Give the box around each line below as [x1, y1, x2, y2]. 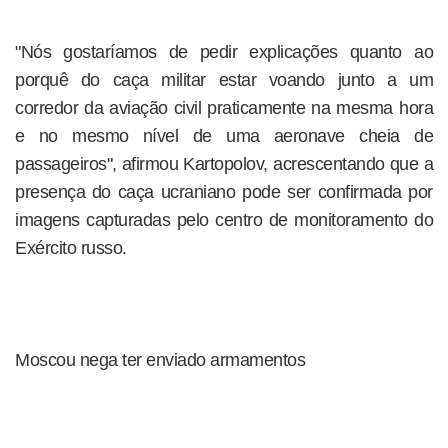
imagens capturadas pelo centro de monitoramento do [15, 210, 433, 230]
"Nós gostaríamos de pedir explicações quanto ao [15, 42, 433, 62]
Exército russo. [15, 238, 127, 258]
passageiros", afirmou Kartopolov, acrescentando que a [15, 154, 433, 174]
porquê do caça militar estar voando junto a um [15, 70, 433, 90]
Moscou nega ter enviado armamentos [15, 350, 305, 370]
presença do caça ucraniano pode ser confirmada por [15, 182, 433, 202]
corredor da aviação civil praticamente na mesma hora [15, 98, 433, 118]
